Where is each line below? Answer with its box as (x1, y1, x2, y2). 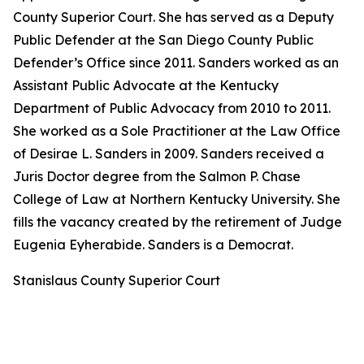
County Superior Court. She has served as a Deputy (13, 9, 334, 25)
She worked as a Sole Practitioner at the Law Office (13, 123, 340, 139)
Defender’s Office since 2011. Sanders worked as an (13, 54, 339, 71)
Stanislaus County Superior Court (13, 272, 220, 288)
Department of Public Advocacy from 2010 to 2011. (13, 100, 331, 116)
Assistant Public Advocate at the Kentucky (13, 77, 279, 93)
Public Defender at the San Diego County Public (13, 32, 314, 48)
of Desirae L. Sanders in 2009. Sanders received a (13, 145, 324, 162)
